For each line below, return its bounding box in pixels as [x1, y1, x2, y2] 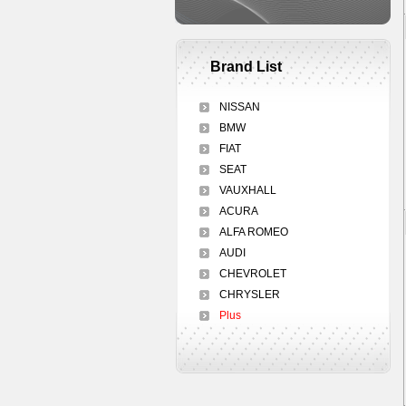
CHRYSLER [219, 288, 280, 301]
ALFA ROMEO [219, 226, 288, 238]
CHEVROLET [219, 267, 286, 280]
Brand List [210, 59, 282, 74]
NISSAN [219, 101, 260, 113]
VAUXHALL [219, 184, 276, 197]
